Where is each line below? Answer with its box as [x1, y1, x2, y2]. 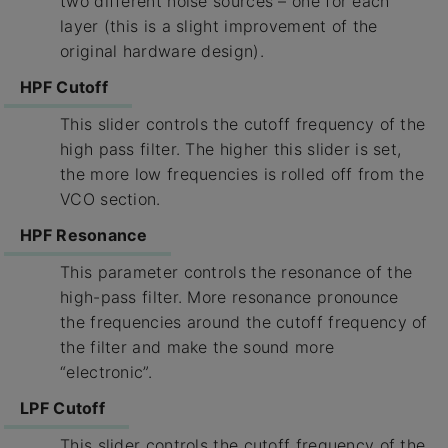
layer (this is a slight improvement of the [60, 15, 378, 36]
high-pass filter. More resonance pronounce [60, 286, 399, 307]
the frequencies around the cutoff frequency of [60, 311, 428, 332]
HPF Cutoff [20, 77, 108, 98]
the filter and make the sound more [60, 336, 335, 357]
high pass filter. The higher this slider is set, [60, 138, 402, 159]
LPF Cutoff [20, 398, 105, 419]
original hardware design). [60, 40, 264, 61]
